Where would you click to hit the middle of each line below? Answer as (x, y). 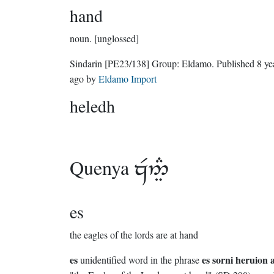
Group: (167, 63)
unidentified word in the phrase (140, 260)
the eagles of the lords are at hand (134, 235)
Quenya (102, 167)
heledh (92, 106)
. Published (237, 63)
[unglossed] (117, 38)
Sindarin (87, 63)
